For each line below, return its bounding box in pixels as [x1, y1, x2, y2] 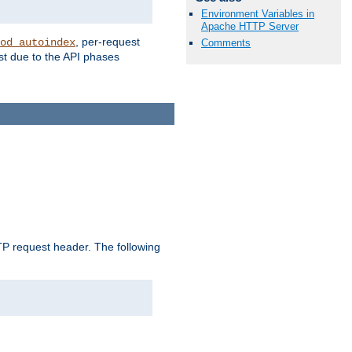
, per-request [75, 35, 140, 49]
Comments [201, 36, 251, 49]
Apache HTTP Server [201, 20, 299, 32]
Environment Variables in [201, 7, 314, 20]
